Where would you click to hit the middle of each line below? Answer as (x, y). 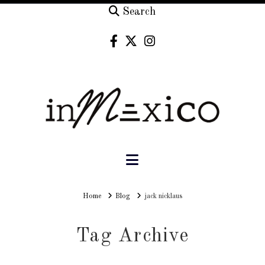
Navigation (172, 159)
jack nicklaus (164, 197)
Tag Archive (132, 237)
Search (139, 12)
